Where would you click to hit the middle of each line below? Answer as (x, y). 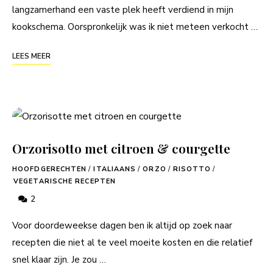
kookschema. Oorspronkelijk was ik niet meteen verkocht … (135, 27)
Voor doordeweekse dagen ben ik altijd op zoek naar (122, 225)
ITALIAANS (115, 169)
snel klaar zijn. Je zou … (59, 259)
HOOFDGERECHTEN (50, 169)
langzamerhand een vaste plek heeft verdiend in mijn (123, 9)
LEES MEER (31, 56)
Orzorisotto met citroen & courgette (121, 148)
